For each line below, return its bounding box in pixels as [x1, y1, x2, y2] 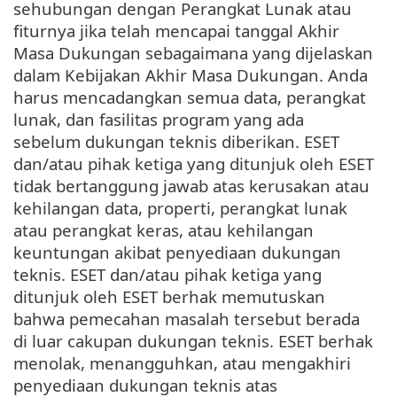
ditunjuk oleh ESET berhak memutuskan [13, 285, 325, 308]
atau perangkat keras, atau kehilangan [13, 219, 314, 242]
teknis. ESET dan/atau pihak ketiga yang [13, 263, 322, 286]
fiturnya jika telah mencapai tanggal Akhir [13, 19, 339, 43]
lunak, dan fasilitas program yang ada [13, 108, 304, 131]
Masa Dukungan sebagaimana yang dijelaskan [13, 42, 373, 65]
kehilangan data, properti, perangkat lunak [13, 197, 347, 220]
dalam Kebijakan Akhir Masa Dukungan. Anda [13, 64, 368, 87]
